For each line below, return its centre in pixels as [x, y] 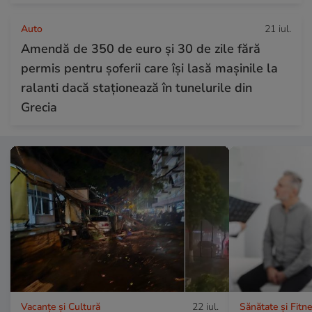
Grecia [39, 107]
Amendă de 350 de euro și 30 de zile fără [141, 48]
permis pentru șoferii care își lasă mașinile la [149, 68]
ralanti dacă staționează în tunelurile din [136, 87]
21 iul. [278, 29]
